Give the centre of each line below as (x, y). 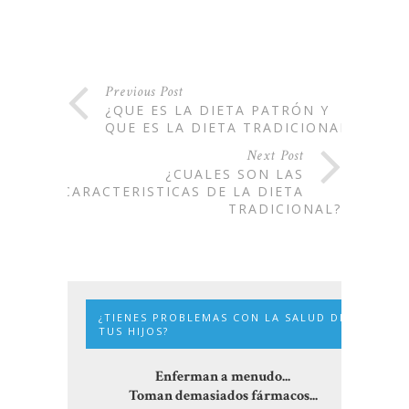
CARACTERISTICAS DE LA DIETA (183, 192)
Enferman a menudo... (223, 377)
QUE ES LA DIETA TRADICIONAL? (231, 128)
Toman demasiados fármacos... (223, 396)
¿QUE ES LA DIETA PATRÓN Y (217, 110)
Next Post (275, 156)
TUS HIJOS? (134, 331)
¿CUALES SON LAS (235, 174)
